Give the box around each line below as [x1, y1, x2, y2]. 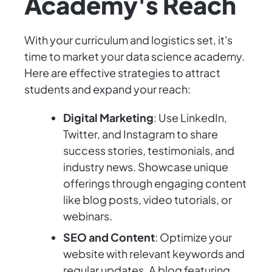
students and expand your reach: [24, 82, 191, 97]
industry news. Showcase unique [63, 160, 228, 174]
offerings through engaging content [63, 176, 246, 191]
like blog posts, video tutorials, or [63, 192, 232, 207]
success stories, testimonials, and [63, 143, 234, 158]
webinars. [63, 209, 112, 223]
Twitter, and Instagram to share [63, 127, 218, 141]
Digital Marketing [63, 110, 154, 125]
